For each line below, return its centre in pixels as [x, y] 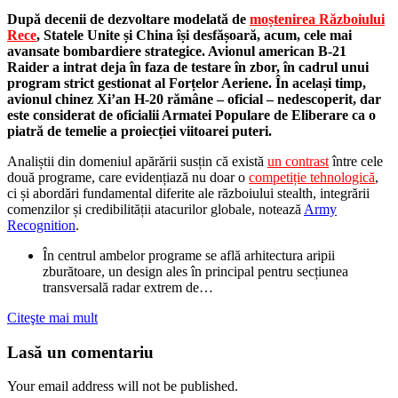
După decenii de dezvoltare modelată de [128, 19]
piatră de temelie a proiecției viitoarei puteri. [139, 131]
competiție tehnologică [312, 177]
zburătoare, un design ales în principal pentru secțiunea [195, 271]
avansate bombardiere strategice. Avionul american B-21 [177, 51]
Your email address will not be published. [123, 386]
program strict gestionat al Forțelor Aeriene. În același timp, [187, 83]
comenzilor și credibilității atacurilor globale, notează [155, 209]
